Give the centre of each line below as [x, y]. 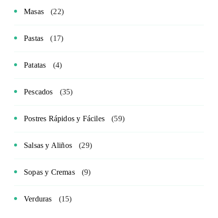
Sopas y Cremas [49, 172]
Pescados [38, 91]
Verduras [38, 199]
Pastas [34, 38]
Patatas [35, 65]
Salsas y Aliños [48, 145]
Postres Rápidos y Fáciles [64, 118]
